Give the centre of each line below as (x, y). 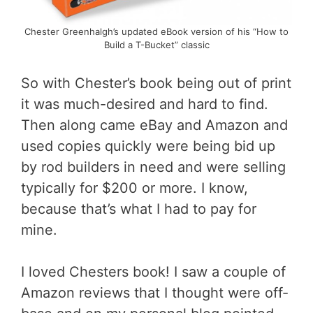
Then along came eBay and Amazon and (154, 125)
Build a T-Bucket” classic (156, 44)
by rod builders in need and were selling (153, 167)
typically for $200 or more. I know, (134, 188)
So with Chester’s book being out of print (156, 83)
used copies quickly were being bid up (148, 146)
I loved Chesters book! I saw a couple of (153, 271)
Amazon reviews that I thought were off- (155, 292)
